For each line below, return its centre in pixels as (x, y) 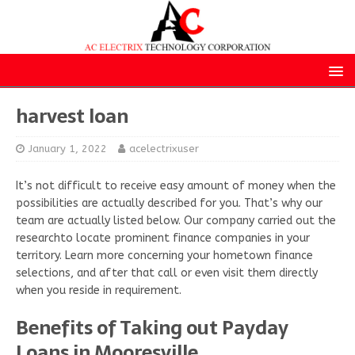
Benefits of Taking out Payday (152, 327)
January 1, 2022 (68, 148)
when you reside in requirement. (99, 290)
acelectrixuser (164, 148)
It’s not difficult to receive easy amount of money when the (176, 185)
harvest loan (72, 116)
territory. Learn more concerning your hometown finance (164, 255)
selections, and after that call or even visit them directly (167, 273)
